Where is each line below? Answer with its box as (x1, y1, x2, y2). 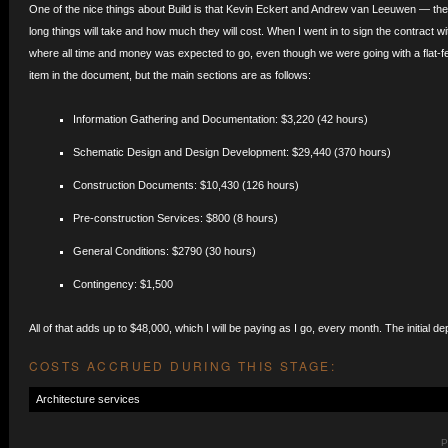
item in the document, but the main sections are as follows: (28, 69, 311, 81)
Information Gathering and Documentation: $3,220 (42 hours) (72, 113, 368, 125)
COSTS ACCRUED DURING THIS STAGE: (28, 357, 337, 374)
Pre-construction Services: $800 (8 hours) (72, 212, 278, 224)
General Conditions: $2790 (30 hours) (72, 245, 256, 257)
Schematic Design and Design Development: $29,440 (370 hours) (72, 146, 391, 158)
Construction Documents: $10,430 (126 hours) (72, 179, 299, 191)
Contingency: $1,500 (72, 278, 173, 290)
